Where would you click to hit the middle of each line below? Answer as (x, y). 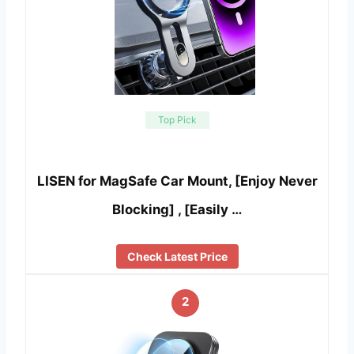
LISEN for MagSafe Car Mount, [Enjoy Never (177, 181)
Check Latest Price (177, 256)
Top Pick (177, 119)
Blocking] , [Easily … (177, 210)
